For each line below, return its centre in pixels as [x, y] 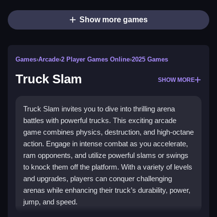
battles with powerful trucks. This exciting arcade [100, 121]
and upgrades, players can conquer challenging [98, 179]
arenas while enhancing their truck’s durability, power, [107, 190]
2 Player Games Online [95, 60]
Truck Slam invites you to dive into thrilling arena [99, 109]
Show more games [113, 20]
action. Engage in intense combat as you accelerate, [106, 144]
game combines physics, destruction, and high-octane [108, 132]
